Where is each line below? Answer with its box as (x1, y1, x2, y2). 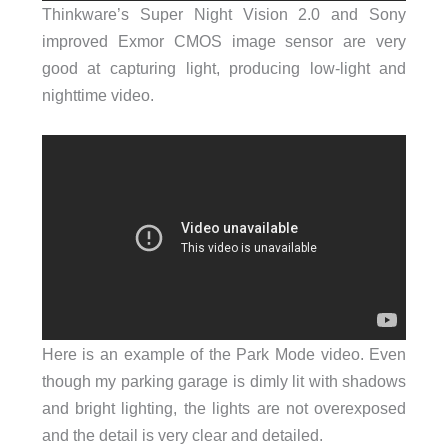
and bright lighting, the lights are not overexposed (41, 398, 407, 417)
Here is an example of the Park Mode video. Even (41, 344, 407, 363)
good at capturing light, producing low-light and (41, 59, 407, 78)
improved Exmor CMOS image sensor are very (41, 32, 407, 51)
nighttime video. (41, 86, 154, 105)
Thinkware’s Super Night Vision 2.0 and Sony (41, 5, 407, 24)
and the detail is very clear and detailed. (41, 425, 323, 444)
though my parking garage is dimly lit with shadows (41, 371, 407, 390)
